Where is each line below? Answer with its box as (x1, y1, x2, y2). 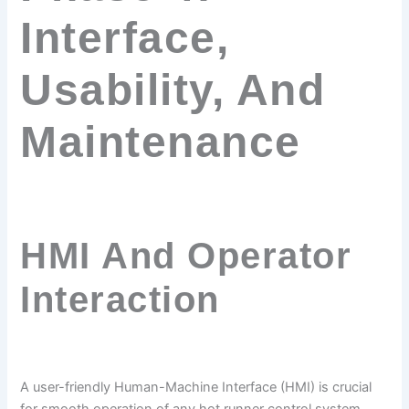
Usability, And (20, 66, 326, 115)
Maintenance (20, 118, 301, 167)
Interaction (20, 279, 220, 320)
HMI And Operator (20, 236, 352, 277)
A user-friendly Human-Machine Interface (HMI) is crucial (20, 379, 372, 396)
